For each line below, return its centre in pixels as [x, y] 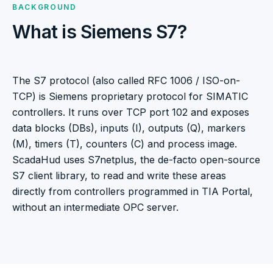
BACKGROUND [44, 7]
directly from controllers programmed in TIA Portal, [133, 191]
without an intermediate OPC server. [95, 207]
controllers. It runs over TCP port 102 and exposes [131, 112]
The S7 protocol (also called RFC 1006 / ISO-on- [126, 80]
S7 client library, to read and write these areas [119, 175]
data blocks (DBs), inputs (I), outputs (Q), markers [129, 128]
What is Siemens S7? [99, 32]
